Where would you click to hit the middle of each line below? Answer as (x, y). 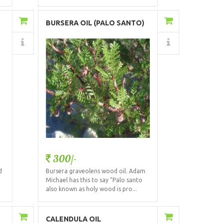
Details (118, 44)
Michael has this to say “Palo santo (94, 180)
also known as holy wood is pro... (91, 189)
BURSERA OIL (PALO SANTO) (95, 23)
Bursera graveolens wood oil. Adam (95, 171)
